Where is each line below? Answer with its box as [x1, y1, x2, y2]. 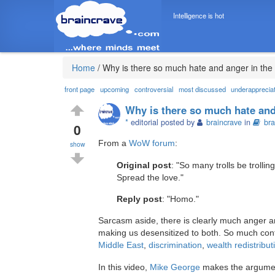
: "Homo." [162, 194, 199, 204]
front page [64, 84, 95, 95]
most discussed [178, 84, 226, 95]
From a [98, 138, 129, 149]
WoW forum [129, 138, 175, 149]
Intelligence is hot [172, 10, 224, 20]
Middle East [98, 240, 144, 250]
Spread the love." [117, 172, 184, 182]
